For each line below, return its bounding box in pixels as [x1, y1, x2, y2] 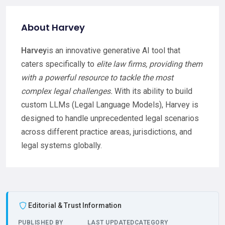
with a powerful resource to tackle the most [21, 73, 173, 83]
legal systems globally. [21, 141, 102, 151]
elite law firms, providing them [96, 59, 202, 69]
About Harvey [21, 21, 85, 34]
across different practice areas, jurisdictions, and [21, 127, 192, 137]
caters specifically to [21, 59, 96, 69]
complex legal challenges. [21, 86, 113, 96]
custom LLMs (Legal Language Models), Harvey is [21, 100, 198, 110]
